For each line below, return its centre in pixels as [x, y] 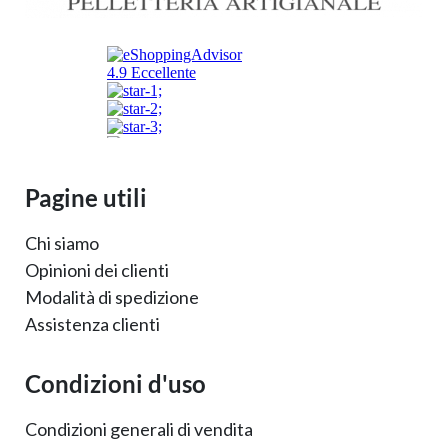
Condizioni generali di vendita [139, 429]
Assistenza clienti [92, 323]
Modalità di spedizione [112, 296]
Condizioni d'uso [115, 383]
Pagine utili [86, 197]
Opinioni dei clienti [97, 269]
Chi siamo [62, 242]
